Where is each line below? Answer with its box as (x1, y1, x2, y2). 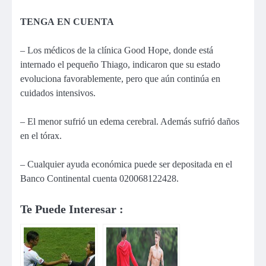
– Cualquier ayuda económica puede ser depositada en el (20, 159, 232, 169)
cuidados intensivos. (20, 87, 96, 98)
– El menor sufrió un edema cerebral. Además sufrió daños (20, 116, 239, 126)
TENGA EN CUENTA (20, 16, 114, 27)
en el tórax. (20, 130, 62, 141)
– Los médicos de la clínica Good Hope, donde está (20, 45, 213, 55)
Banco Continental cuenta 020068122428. (20, 173, 179, 183)
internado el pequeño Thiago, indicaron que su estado (20, 59, 220, 69)
